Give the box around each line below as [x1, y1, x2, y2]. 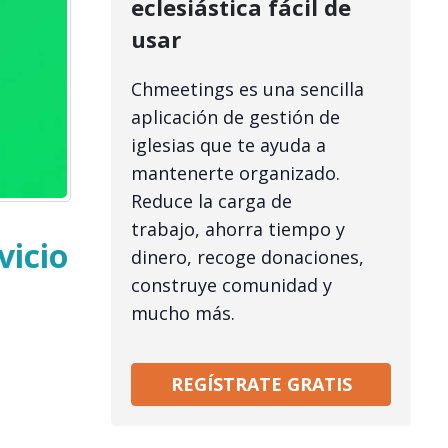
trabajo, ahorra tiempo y [131, 216, 345, 241]
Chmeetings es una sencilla [131, 76, 364, 101]
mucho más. [131, 300, 235, 325]
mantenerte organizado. [131, 160, 340, 185]
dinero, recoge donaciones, [131, 244, 364, 269]
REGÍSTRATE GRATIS [170, 371, 352, 396]
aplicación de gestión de [131, 104, 340, 129]
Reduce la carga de [131, 188, 292, 213]
